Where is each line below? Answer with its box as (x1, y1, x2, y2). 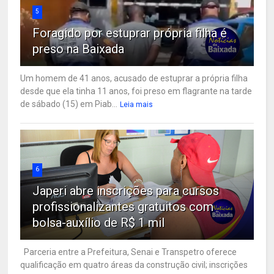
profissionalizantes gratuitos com (32, 199, 214, 214)
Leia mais (120, 100, 154, 109)
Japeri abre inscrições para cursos (32, 183, 220, 198)
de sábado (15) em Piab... (20, 98, 118, 109)
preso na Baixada (32, 41, 125, 56)
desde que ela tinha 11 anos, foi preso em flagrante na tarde (20, 86, 253, 96)
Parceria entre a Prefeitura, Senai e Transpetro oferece (20, 246, 237, 257)
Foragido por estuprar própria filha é (32, 25, 228, 40)
